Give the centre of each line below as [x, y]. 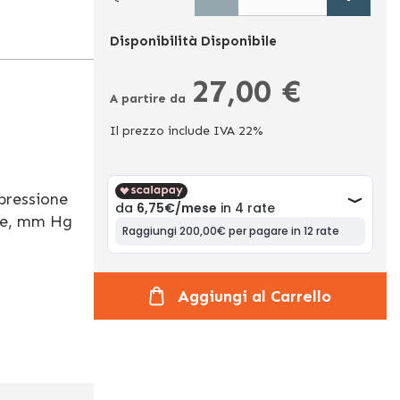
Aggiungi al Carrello [254, 296]
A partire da [147, 99]
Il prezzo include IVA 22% [186, 131]
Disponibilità [153, 41]
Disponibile [238, 41]
